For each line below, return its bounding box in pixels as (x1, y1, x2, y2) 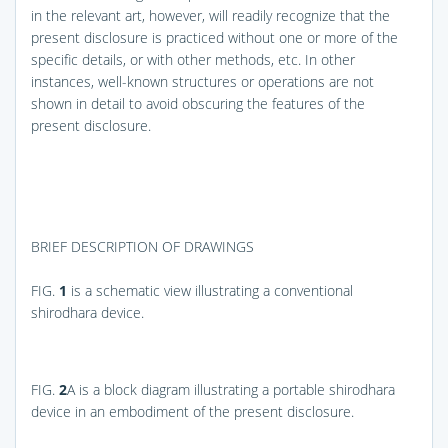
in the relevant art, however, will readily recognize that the (31, 5, 390, 25)
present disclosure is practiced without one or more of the (31, 27, 398, 47)
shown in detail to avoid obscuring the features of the (31, 93, 365, 113)
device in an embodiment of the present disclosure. (31, 401, 354, 421)
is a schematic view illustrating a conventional (67, 280, 353, 300)
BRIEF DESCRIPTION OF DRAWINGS (31, 236, 254, 256)
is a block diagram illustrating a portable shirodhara (75, 379, 395, 399)
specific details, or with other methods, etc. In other (31, 49, 355, 69)
